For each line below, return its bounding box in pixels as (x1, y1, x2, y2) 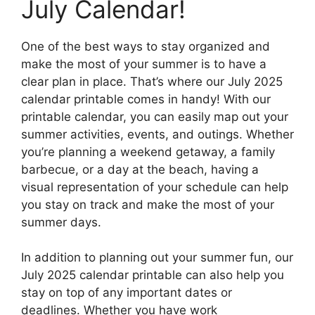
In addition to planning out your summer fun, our (21, 250, 293, 265)
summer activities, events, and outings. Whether (21, 127, 294, 141)
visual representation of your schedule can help (21, 179, 288, 194)
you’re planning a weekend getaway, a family (21, 144, 275, 159)
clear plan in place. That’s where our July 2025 (21, 74, 283, 89)
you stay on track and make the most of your (21, 197, 274, 212)
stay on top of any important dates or (21, 285, 232, 300)
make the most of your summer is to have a (21, 56, 266, 71)
